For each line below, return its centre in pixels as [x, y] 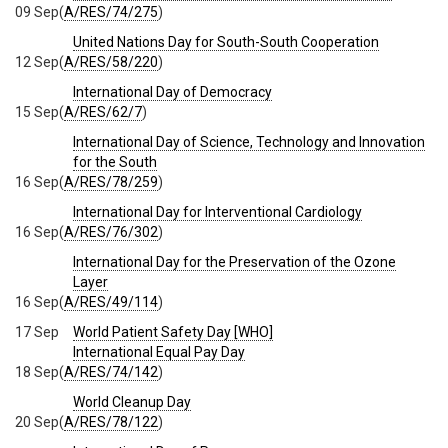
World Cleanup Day [132, 401]
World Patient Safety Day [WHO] [173, 331]
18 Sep [37, 371]
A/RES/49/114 [111, 301]
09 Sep [37, 11]
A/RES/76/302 [111, 231]
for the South [115, 161]
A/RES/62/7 [103, 111]
